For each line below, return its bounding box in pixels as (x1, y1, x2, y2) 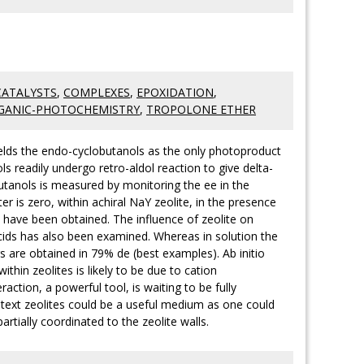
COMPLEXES (63, 84, 130, 100)
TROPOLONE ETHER (146, 102, 256, 117)
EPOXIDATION (136, 84, 214, 100)
